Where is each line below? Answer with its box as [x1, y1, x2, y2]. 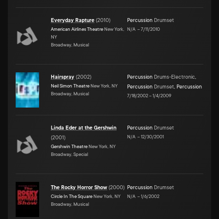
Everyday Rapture [51, 17, 94, 23]
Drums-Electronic [154, 74, 195, 80]
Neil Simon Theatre [51, 83, 89, 88]
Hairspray [51, 74, 74, 80]
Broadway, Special [51, 151, 88, 157]
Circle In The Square [51, 193, 92, 199]
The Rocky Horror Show [51, 184, 107, 191]
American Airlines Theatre [51, 26, 103, 32]
